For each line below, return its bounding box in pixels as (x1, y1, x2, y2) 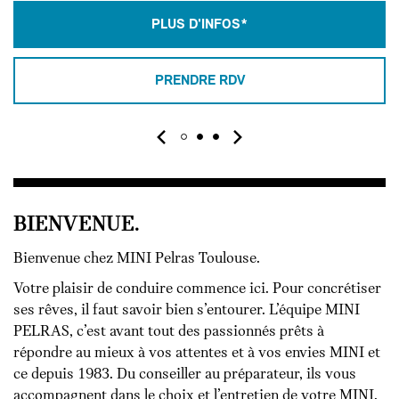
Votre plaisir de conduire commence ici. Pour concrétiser (13, 281, 381, 298)
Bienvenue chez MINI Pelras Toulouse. (13, 250, 260, 268)
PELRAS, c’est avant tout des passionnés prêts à (13, 323, 324, 341)
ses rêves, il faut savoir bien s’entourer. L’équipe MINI (13, 302, 360, 320)
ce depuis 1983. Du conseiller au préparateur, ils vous (13, 366, 356, 384)
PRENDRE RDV (154, 73, 245, 88)
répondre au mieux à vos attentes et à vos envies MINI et (13, 345, 380, 362)
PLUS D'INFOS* (151, 17, 248, 32)
